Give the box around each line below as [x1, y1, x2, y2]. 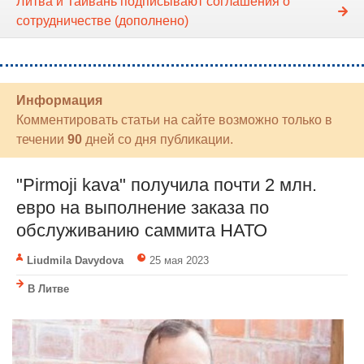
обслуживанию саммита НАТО [16, 220, 267, 241]
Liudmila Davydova [27, 254, 123, 267]
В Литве [28, 283, 69, 296]
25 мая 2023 [149, 254, 209, 267]
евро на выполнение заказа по [16, 197, 269, 219]
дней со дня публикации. [82, 132, 233, 147]
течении [16, 132, 67, 147]
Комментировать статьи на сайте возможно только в [16, 113, 332, 128]
